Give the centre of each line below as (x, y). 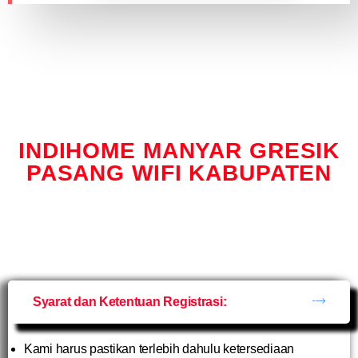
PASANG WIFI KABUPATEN (179, 173)
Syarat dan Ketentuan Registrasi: (130, 302)
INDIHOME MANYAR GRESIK (179, 151)
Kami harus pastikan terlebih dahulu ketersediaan (159, 349)
